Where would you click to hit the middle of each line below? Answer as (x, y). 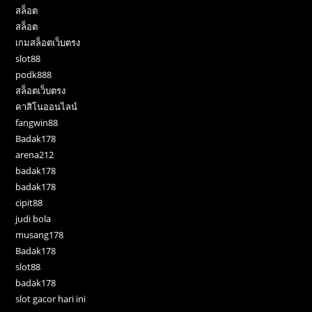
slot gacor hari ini (51, 298)
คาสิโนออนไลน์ (47, 106)
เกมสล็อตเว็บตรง (48, 42)
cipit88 (29, 202)
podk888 (34, 74)
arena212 (35, 154)
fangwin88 (37, 122)
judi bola (33, 218)
